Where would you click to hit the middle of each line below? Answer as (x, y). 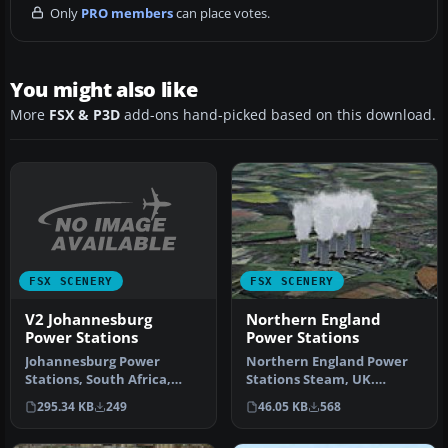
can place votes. (221, 12)
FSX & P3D (84, 114)
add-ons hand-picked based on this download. (278, 114)
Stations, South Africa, (98, 379)
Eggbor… (273, 416)
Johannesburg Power (92, 361)
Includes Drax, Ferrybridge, (334, 398)
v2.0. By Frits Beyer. (87, 397)
